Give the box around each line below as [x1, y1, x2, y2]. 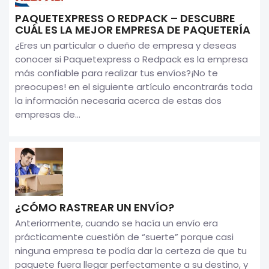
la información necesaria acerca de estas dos [15, 94, 222, 107]
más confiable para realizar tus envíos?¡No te [15, 66, 218, 79]
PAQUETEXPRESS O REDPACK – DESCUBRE [15, 10, 235, 26]
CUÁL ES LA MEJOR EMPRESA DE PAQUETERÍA [15, 22, 250, 37]
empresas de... [15, 107, 80, 121]
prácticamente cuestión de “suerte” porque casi [15, 230, 234, 243]
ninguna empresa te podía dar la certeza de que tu [15, 244, 247, 257]
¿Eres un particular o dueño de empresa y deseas [15, 38, 237, 52]
